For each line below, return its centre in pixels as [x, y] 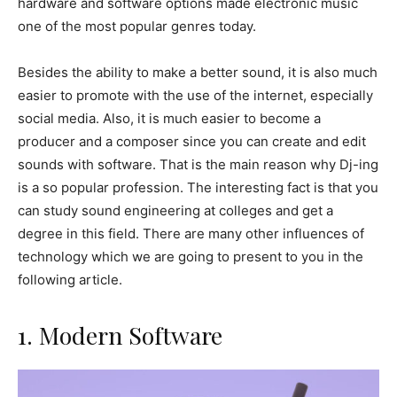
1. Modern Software [120, 335]
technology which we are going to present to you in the [191, 257]
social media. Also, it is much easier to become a [169, 119]
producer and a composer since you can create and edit [192, 142]
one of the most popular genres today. [137, 27]
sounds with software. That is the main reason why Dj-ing [198, 165]
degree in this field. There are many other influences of [191, 234]
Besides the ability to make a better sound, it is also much [198, 73]
